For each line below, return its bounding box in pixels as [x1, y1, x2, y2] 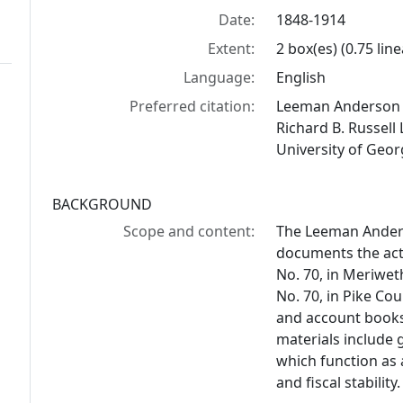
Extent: [208, 39, 255, 58]
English [276, 67, 327, 87]
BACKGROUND [52, 194, 152, 214]
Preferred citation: [130, 96, 255, 116]
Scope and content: [123, 221, 255, 241]
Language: [184, 67, 255, 87]
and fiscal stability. [276, 372, 401, 392]
